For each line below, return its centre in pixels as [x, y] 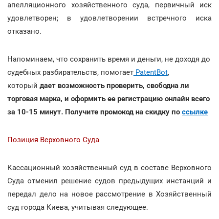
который [22, 85]
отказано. [24, 31]
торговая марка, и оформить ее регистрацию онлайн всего [109, 99]
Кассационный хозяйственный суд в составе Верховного [109, 167]
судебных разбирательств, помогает [70, 72]
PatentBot [151, 72]
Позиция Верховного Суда [53, 140]
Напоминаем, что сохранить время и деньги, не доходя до [109, 59]
